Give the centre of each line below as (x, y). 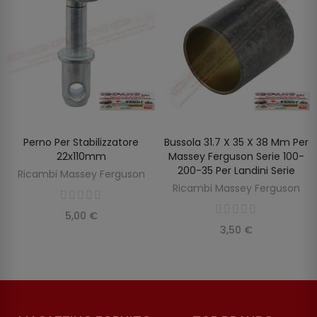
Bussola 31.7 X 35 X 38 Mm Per (236, 142)
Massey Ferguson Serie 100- (236, 156)
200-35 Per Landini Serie (236, 170)
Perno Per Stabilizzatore (81, 142)
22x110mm (81, 156)
